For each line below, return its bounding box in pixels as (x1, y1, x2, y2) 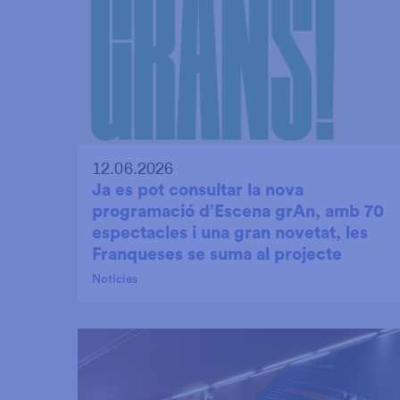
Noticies (92, 273, 137, 287)
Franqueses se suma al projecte (92, 246, 342, 264)
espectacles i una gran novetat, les (92, 224, 368, 243)
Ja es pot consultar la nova (92, 181, 304, 200)
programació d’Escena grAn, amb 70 (92, 203, 384, 221)
